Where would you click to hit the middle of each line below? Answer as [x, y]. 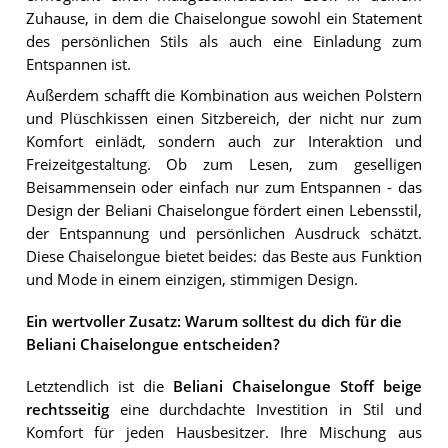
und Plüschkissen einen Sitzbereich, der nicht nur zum [223, 118]
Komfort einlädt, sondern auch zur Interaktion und [223, 141]
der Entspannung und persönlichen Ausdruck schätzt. [223, 233]
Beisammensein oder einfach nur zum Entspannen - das [223, 187]
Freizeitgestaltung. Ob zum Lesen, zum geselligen [223, 164]
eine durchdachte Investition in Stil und [265, 410]
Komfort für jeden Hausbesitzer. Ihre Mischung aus [223, 433]
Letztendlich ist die [99, 387]
